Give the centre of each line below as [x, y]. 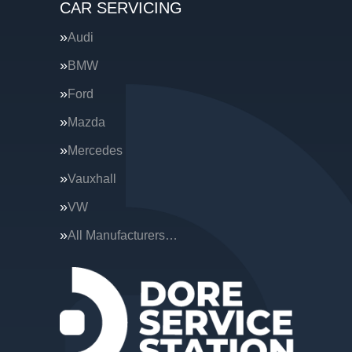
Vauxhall [92, 179]
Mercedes [95, 150]
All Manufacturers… [123, 235]
